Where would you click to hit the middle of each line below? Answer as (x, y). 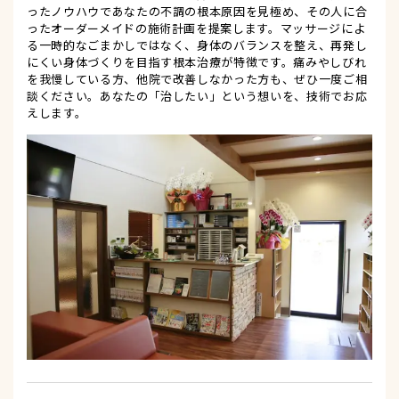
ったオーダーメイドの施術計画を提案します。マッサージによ (196, 28)
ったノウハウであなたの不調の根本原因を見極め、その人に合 (197, 12)
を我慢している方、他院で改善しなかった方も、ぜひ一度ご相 (197, 79)
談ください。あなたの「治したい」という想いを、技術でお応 (197, 96)
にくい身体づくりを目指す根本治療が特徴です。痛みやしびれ (197, 62)
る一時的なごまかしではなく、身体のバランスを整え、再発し (197, 45)
